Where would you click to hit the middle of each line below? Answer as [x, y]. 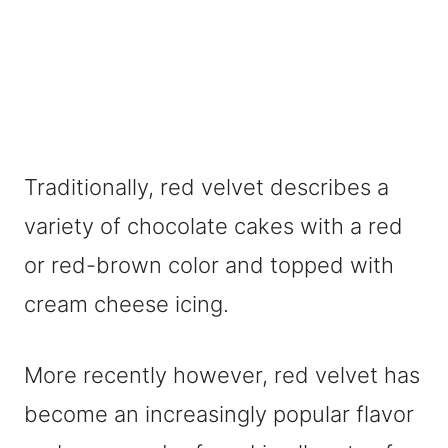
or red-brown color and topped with [209, 265]
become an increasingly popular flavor [219, 414]
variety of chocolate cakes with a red [213, 226]
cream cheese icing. [126, 304]
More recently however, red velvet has [222, 375]
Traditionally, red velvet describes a [206, 187]
